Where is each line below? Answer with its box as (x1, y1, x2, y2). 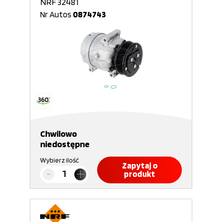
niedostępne (40, 139, 90, 149)
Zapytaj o (121, 161, 158, 170)
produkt (124, 169, 155, 179)
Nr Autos (40, 9, 73, 19)
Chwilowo (40, 128, 77, 139)
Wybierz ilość (40, 156, 79, 164)
